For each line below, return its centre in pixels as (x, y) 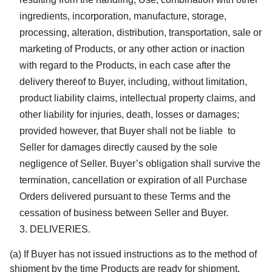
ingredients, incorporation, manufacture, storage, (123, 16)
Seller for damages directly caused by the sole (118, 147)
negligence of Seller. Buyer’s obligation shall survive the (140, 163)
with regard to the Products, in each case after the (125, 65)
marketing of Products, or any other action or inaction (132, 49)
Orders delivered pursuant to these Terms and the (125, 196)
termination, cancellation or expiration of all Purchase (133, 180)
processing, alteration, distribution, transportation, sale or (141, 32)
